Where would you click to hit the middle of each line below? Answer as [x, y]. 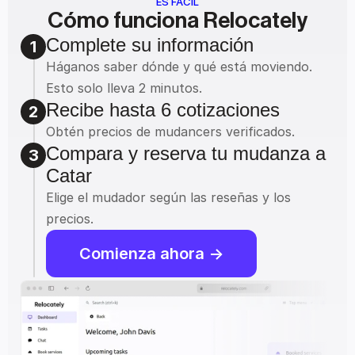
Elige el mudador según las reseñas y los [168, 197]
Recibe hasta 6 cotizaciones [163, 110]
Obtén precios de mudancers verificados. [170, 132]
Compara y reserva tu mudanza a [186, 153]
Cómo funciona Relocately [177, 21]
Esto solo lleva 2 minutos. [124, 88]
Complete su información [150, 45]
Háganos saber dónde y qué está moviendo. [179, 67]
